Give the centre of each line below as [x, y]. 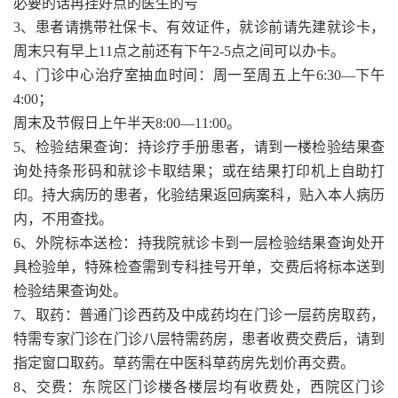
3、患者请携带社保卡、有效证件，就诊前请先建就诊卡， [199, 27]
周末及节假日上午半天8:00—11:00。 [127, 123]
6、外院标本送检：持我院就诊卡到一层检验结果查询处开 [199, 243]
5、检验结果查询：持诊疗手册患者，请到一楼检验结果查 [199, 147]
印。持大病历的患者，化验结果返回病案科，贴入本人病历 [199, 195]
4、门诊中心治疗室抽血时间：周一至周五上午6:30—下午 [199, 75]
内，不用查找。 [63, 219]
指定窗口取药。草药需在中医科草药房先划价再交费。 [184, 362]
